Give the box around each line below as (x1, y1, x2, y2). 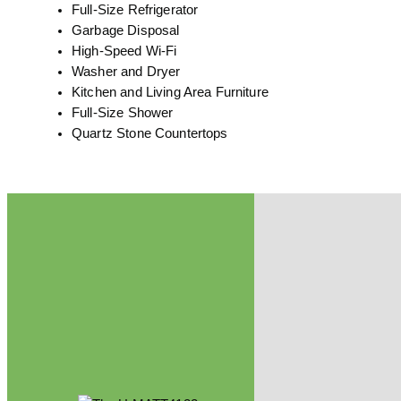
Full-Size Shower (72, 106, 174, 121)
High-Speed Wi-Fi (72, 44, 177, 59)
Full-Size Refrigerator (72, 3, 199, 18)
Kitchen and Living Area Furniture (72, 85, 269, 100)
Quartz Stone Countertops (72, 126, 228, 141)
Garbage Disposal (72, 23, 180, 38)
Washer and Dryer (72, 64, 181, 80)
